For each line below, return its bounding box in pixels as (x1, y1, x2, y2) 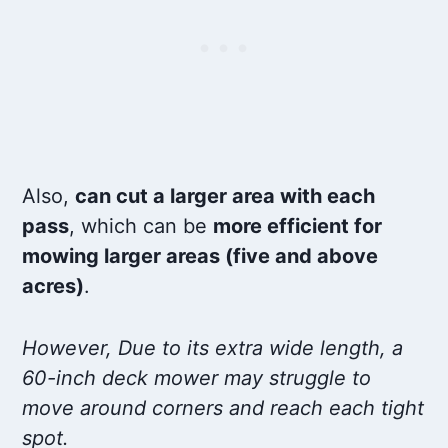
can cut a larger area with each (75, 184, 376, 209)
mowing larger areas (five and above (22, 244, 379, 269)
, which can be (69, 214, 214, 239)
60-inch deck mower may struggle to (22, 366, 372, 391)
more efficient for (213, 214, 383, 239)
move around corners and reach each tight (22, 396, 425, 421)
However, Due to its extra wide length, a (22, 336, 404, 361)
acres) (22, 274, 85, 299)
